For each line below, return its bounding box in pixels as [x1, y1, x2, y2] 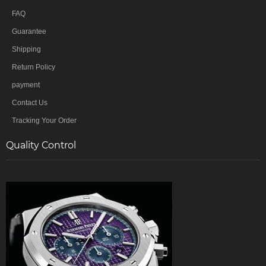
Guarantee [12, 27, 46, 36]
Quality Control [6, 139, 76, 151]
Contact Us [12, 98, 47, 107]
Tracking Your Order [12, 116, 77, 125]
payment [12, 80, 40, 89]
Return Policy [12, 62, 55, 71]
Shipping [12, 45, 41, 53]
